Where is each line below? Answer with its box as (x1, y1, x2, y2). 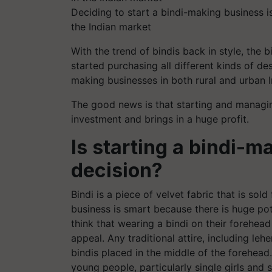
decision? (71, 158, 163, 182)
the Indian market (71, 21, 151, 33)
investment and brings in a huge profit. (71, 113, 249, 125)
